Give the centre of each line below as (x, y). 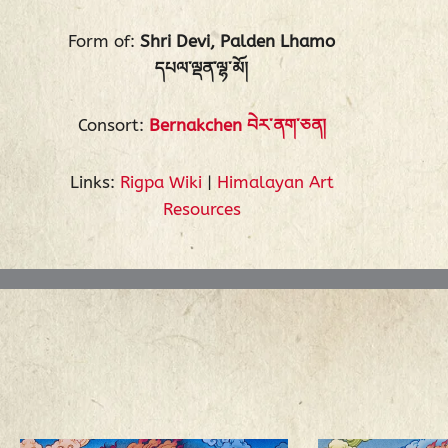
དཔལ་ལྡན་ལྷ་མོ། (202, 68)
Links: (94, 181)
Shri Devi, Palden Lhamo (238, 41)
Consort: (113, 124)
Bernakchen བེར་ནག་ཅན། (237, 124)
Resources (201, 208)
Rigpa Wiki (160, 181)
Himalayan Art (275, 181)
